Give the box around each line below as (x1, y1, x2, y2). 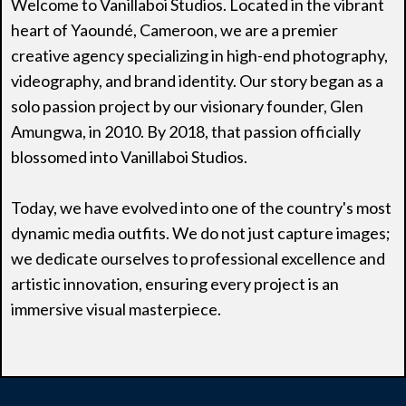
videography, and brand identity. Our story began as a (11, 70, 383, 91)
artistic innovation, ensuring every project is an (11, 273, 339, 294)
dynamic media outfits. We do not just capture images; (11, 222, 391, 243)
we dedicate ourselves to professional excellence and (11, 247, 385, 268)
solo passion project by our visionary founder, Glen (11, 95, 363, 116)
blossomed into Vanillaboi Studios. (11, 146, 247, 167)
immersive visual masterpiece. (11, 298, 221, 319)
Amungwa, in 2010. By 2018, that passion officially (11, 121, 361, 141)
